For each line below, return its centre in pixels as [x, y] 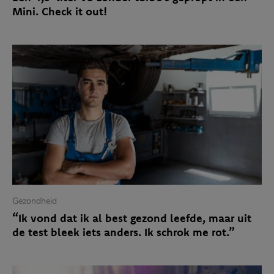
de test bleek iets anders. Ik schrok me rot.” [124, 232]
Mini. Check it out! [60, 11]
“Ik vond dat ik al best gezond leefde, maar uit [132, 218]
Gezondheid [35, 201]
